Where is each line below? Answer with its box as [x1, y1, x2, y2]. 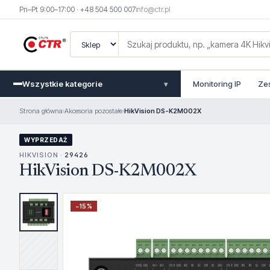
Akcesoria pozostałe [64, 107, 122, 115]
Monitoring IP [193, 79, 241, 89]
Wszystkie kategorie [22, 79, 102, 89]
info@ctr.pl [136, 5, 171, 14]
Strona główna [19, 107, 63, 115]
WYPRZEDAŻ [24, 136, 67, 143]
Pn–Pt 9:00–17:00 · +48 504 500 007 [19, 5, 136, 14]
